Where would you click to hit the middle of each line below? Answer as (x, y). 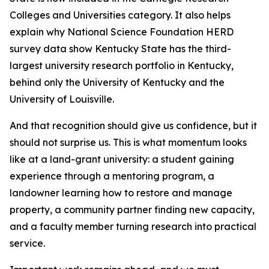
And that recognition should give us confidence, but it (133, 125)
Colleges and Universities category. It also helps (120, 15)
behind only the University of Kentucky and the (117, 82)
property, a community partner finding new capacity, (132, 210)
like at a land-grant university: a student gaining (122, 159)
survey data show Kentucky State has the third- (120, 49)
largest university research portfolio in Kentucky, (122, 65)
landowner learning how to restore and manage (121, 193)
